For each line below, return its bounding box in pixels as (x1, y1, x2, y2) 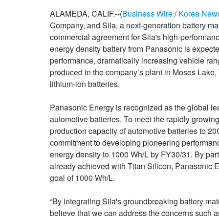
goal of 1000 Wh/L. (50, 172, 115, 183)
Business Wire (122, 7, 173, 19)
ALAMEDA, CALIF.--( (50, 7, 122, 19)
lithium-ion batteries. (50, 78, 120, 89)
